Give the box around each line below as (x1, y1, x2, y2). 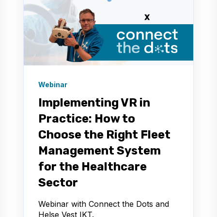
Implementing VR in (38, 96, 150, 110)
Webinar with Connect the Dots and (38, 199, 169, 209)
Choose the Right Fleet (38, 128, 170, 142)
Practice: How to (38, 112, 135, 126)
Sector (38, 176, 78, 190)
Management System (38, 144, 161, 158)
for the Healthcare (38, 160, 147, 174)
